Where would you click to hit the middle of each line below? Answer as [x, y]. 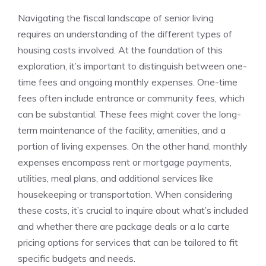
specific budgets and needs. [77, 259]
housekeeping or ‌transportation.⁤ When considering [125, 194]
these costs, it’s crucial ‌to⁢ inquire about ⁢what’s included [133, 210]
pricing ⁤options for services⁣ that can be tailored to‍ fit [128, 243]
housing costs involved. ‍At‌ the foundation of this [120, 50]
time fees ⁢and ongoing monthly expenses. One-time [128, 82]
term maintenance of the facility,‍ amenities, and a [122, 130]
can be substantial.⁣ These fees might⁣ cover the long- [129, 114]
